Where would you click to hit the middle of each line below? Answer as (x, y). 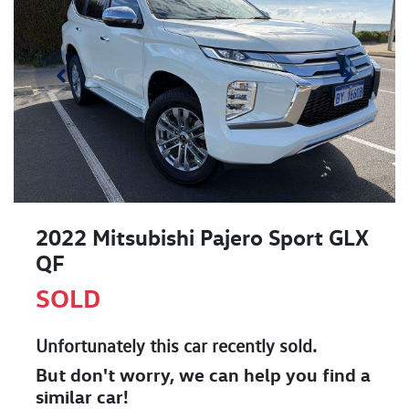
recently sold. (262, 346)
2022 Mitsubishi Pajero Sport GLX (202, 238)
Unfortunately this (110, 346)
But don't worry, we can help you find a (203, 375)
